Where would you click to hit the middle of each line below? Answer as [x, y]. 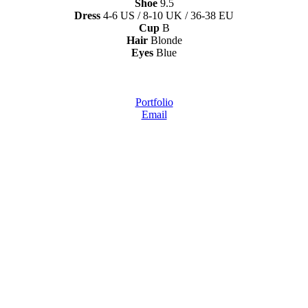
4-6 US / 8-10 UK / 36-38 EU [168, 16]
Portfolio [154, 102]
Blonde [166, 41]
